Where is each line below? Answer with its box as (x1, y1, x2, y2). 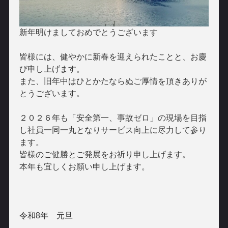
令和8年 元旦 (19, 211, 73, 220)
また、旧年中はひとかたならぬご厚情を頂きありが (19, 76, 207, 85)
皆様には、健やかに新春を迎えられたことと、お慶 (19, 52, 207, 61)
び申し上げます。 (19, 64, 84, 73)
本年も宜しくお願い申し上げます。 (19, 162, 150, 171)
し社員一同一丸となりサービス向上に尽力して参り (19, 125, 207, 134)
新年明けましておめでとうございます (19, 27, 158, 37)
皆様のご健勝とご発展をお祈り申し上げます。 (19, 150, 190, 159)
